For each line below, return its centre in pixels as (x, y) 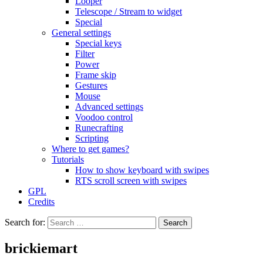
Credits (41, 202)
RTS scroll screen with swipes (131, 181)
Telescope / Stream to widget (129, 11)
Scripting (92, 138)
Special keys (98, 43)
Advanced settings (109, 107)
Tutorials (68, 159)
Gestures (91, 85)
